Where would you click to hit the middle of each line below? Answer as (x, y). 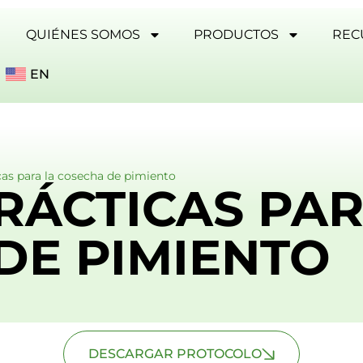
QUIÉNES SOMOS (83, 34)
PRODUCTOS (237, 34)
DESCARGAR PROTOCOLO (175, 354)
